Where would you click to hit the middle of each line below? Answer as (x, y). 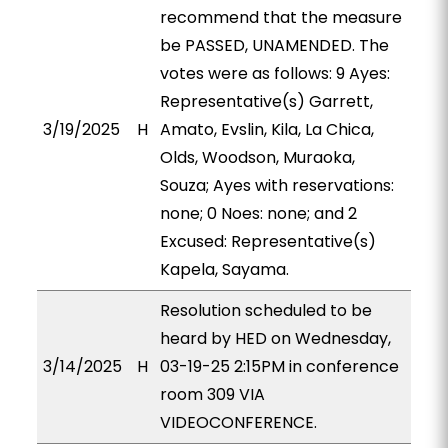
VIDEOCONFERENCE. (238, 422)
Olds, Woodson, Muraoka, (257, 157)
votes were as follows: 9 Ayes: (274, 73)
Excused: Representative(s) (267, 241)
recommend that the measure (280, 17)
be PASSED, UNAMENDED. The (274, 45)
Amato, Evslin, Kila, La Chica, (266, 129)
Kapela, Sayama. (224, 269)
